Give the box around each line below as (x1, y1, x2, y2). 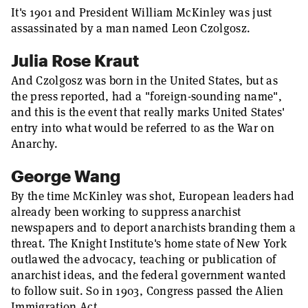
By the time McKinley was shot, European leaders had (11, 188, 295, 203)
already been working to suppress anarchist (11, 204, 241, 219)
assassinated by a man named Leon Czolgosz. (11, 21, 251, 36)
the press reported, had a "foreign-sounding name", (11, 89, 282, 104)
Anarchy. (11, 136, 58, 151)
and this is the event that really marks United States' (11, 104, 285, 120)
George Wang (11, 166, 120, 186)
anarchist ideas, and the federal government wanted (11, 267, 286, 283)
